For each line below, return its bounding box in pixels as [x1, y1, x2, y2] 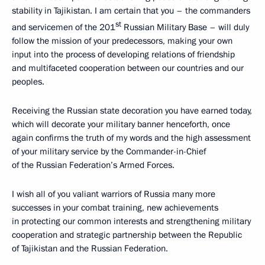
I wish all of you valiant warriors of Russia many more [12, 188, 215, 200]
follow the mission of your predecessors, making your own [12, 34, 232, 47]
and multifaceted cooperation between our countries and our [12, 62, 244, 74]
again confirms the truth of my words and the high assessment [12, 131, 251, 144]
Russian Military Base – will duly [121, 21, 249, 33]
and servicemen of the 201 [12, 21, 115, 33]
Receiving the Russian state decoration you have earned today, [12, 104, 252, 117]
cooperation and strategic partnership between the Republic [12, 228, 242, 241]
